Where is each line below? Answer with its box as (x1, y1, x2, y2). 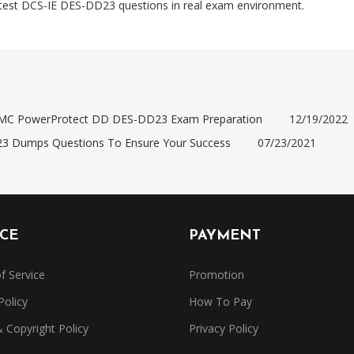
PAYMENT (189, 228, 261, 243)
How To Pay (189, 294, 252, 309)
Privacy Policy (189, 321, 258, 336)
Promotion (189, 267, 244, 282)
